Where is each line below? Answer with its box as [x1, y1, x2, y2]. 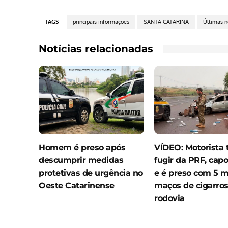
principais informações [73, 18, 129, 26]
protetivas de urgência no [39, 167, 143, 178]
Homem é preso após [39, 142, 125, 152]
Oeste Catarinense [39, 180, 115, 190]
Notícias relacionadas [39, 43, 153, 55]
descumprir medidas [39, 155, 123, 165]
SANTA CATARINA [144, 18, 189, 26]
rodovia [154, 193, 185, 203]
